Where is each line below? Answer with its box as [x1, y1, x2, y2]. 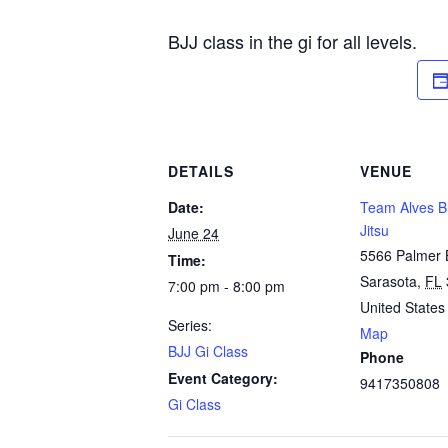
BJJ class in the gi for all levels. [168, 28, 417, 54]
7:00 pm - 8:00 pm [168, 276, 285, 296]
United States [360, 297, 445, 317]
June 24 [168, 223, 219, 243]
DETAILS [168, 161, 234, 181]
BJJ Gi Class [168, 341, 248, 361]
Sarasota [360, 271, 417, 291]
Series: [168, 315, 212, 335]
